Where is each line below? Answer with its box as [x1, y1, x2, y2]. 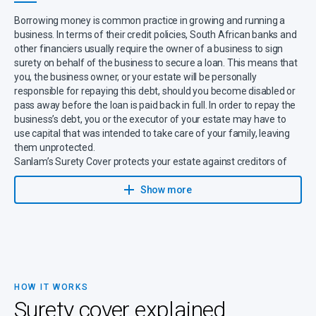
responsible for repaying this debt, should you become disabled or [14, 85, 296, 97]
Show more [138, 184, 192, 196]
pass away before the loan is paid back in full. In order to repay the [14, 99, 296, 111]
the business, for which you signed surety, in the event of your [14, 170, 278, 182]
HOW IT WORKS [14, 282, 89, 293]
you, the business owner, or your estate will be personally [14, 71, 257, 83]
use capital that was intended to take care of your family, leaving [14, 128, 290, 140]
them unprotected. [14, 142, 95, 154]
